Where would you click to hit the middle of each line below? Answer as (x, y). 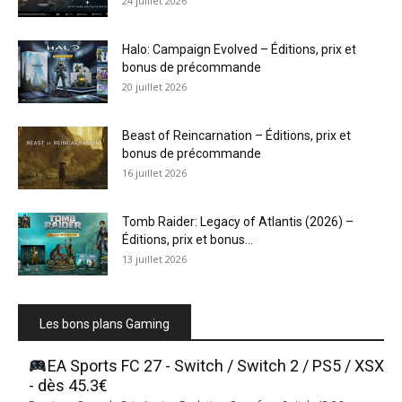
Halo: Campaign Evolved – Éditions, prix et (239, 49)
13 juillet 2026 (154, 258)
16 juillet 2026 (154, 172)
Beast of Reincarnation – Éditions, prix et (236, 135)
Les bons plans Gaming (105, 323)
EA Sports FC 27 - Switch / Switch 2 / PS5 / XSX (215, 365)
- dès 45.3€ (68, 385)
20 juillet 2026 (154, 86)
